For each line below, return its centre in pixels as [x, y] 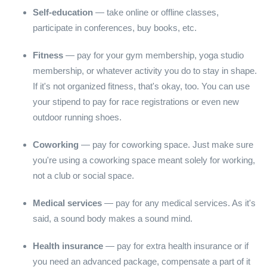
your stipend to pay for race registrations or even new [136, 102]
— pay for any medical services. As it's [179, 203]
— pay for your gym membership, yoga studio [155, 55]
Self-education [63, 12]
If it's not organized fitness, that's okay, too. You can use [141, 86]
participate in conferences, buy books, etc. [115, 28]
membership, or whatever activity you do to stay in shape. [145, 71]
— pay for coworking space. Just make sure [167, 145]
